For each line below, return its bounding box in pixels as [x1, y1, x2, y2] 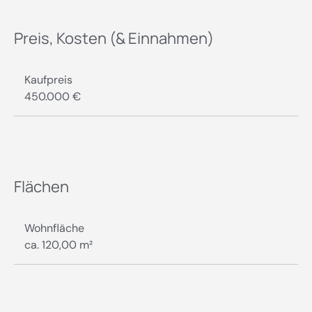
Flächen [14, 175, 69, 197]
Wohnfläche [24, 220, 84, 235]
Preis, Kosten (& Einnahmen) [14, 27, 214, 49]
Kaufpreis [24, 72, 72, 87]
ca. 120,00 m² [24, 237, 93, 252]
